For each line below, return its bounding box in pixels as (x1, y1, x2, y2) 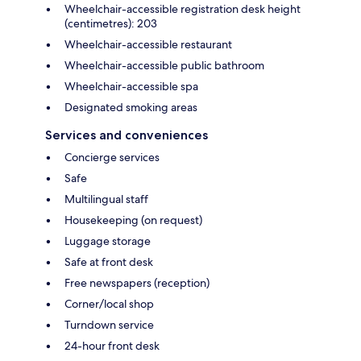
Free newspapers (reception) (64, 276, 210, 291)
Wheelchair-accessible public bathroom (64, 58, 264, 73)
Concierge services (64, 150, 160, 165)
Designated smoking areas (64, 100, 197, 115)
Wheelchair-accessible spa (64, 79, 198, 94)
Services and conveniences (45, 127, 208, 143)
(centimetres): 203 (64, 16, 157, 31)
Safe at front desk (64, 255, 153, 270)
